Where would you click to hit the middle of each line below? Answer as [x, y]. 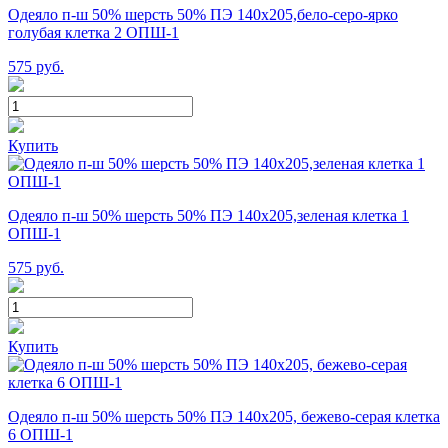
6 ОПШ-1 [40, 434]
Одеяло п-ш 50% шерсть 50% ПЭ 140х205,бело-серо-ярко [203, 14]
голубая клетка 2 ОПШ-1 [93, 32]
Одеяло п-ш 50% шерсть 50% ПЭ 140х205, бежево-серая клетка [224, 416]
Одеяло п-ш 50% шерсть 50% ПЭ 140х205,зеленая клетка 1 [208, 215]
